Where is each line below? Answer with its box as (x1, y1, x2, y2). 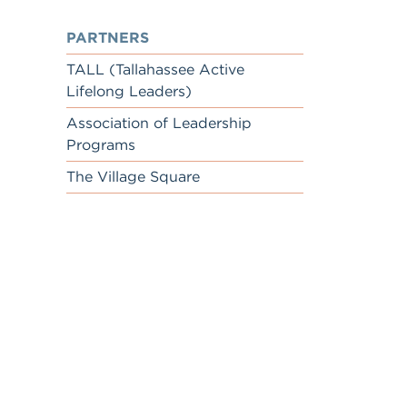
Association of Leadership (66, 114, 252, 132)
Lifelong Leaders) (66, 83, 192, 100)
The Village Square (66, 168, 200, 185)
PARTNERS (66, 29, 149, 46)
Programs (66, 136, 135, 154)
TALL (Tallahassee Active (66, 61, 244, 78)
